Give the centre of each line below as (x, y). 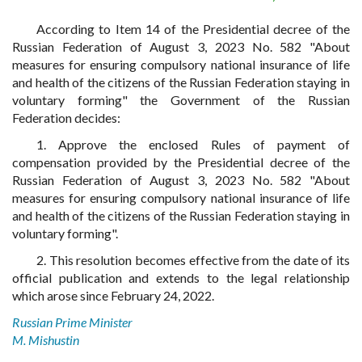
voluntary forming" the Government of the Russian (181, 100)
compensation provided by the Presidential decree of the (181, 162)
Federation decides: (66, 118)
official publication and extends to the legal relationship (181, 278)
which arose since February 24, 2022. (113, 295)
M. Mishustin (46, 340)
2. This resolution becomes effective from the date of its (193, 260)
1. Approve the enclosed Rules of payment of (193, 144)
